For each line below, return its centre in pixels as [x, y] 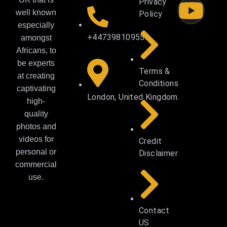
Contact [154, 210]
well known [36, 13]
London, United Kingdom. [134, 97]
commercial [36, 165]
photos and [36, 127]
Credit [150, 141]
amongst [36, 38]
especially [36, 25]
